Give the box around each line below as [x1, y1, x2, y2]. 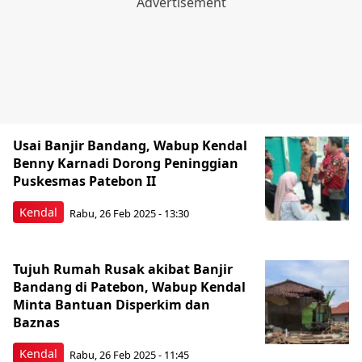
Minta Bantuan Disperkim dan [13, 296, 210, 314]
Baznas [13, 314, 60, 331]
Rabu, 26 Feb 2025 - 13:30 [69, 205, 189, 221]
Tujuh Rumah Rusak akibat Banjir [13, 260, 233, 278]
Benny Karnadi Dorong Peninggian [13, 154, 238, 172]
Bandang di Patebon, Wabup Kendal [13, 278, 246, 296]
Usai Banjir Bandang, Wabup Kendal [13, 137, 247, 154]
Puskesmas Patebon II [13, 172, 156, 190]
